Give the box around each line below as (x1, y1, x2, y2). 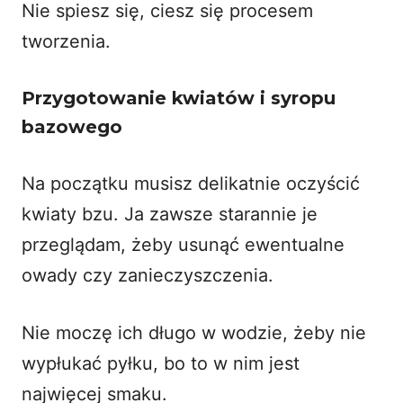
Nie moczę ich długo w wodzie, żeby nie (22, 321, 366, 344)
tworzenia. (22, 30, 111, 52)
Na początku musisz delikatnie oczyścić (22, 172, 360, 194)
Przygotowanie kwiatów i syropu (22, 86, 336, 109)
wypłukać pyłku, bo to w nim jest (22, 352, 300, 374)
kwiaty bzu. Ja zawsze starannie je (22, 202, 318, 225)
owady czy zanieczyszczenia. (22, 264, 273, 286)
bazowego (22, 115, 122, 138)
